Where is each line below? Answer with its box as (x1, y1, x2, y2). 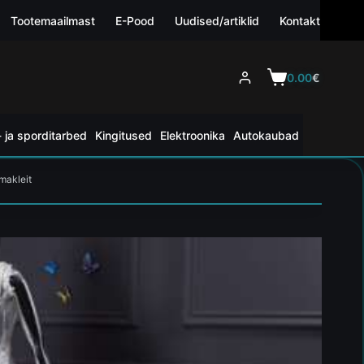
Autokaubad (232, 128, 299, 142)
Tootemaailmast (11, 13, 96, 28)
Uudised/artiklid (175, 13, 260, 28)
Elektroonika (159, 128, 225, 142)
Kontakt (279, 13, 321, 28)
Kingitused (94, 128, 152, 142)
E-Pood (115, 13, 155, 28)
